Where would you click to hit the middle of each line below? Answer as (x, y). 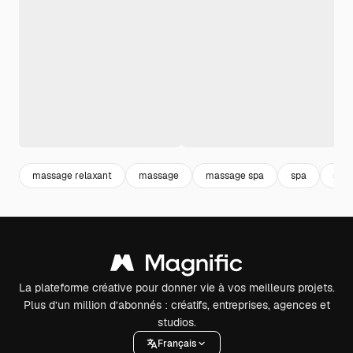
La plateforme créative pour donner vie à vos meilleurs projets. (176, 288)
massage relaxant (72, 175)
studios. (176, 322)
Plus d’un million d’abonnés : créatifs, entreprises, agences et (176, 305)
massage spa (235, 175)
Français (176, 343)
